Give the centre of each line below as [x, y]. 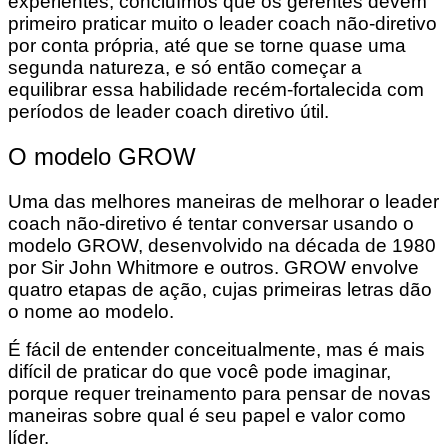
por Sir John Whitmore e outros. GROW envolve [213, 268]
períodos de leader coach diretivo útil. [168, 112]
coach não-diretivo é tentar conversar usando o [211, 224]
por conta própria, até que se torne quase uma [207, 46]
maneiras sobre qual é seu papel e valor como [207, 416]
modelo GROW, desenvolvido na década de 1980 [222, 246]
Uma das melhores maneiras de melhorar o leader [223, 202]
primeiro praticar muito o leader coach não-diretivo [222, 24]
